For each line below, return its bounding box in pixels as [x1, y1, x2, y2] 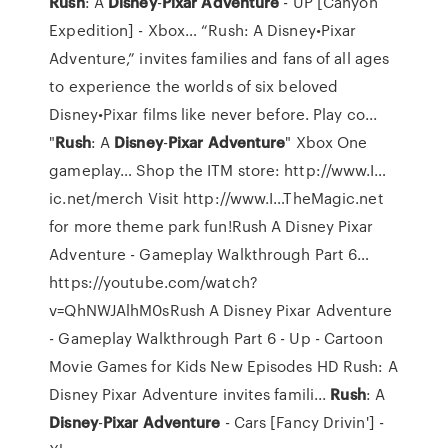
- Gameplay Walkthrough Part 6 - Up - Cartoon [49, 327, 383, 349]
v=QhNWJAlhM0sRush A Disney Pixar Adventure [49, 299, 393, 321]
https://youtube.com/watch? [49, 271, 258, 293]
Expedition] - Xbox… [49, 19, 198, 41]
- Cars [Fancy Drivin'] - [220, 411, 385, 433]
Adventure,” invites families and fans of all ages [49, 47, 390, 69]
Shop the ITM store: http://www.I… [132, 159, 387, 181]
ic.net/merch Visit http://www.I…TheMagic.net [49, 187, 384, 209]
